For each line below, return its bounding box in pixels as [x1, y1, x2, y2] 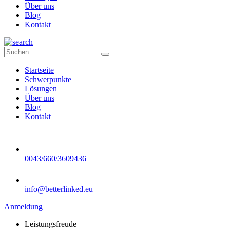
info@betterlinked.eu [25, 185, 93, 194]
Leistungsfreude [25, 220, 76, 228]
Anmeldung [4, 202, 43, 211]
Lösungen [25, 84, 57, 93]
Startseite [25, 66, 54, 74]
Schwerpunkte [25, 75, 71, 84]
